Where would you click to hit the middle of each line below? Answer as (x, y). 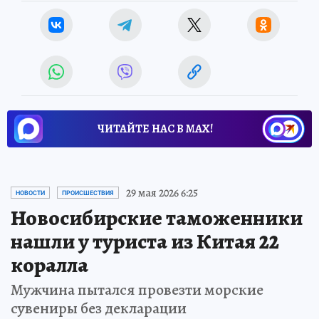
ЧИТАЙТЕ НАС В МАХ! (155, 129)
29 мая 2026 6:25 (162, 193)
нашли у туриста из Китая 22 (145, 241)
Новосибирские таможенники (157, 218)
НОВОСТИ (30, 193)
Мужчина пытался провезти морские (137, 289)
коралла (49, 265)
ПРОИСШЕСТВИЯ (88, 193)
